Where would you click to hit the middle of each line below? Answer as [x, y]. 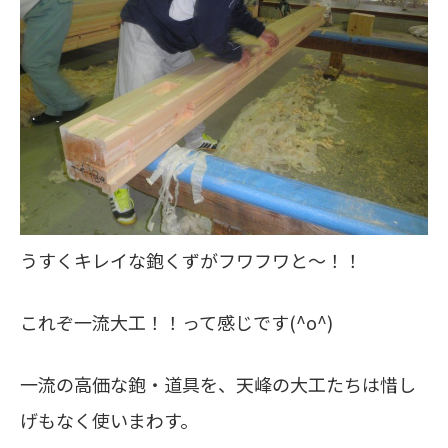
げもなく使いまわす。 [109, 420]
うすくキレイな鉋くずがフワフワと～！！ [191, 260]
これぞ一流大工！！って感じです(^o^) [176, 322]
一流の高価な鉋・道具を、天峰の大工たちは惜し [218, 384]
